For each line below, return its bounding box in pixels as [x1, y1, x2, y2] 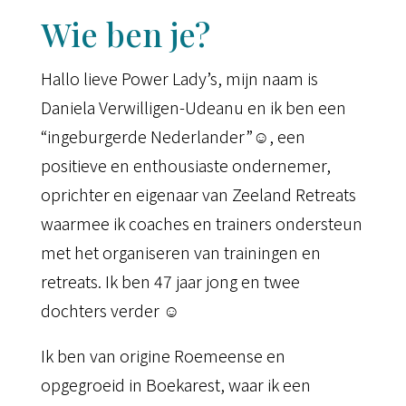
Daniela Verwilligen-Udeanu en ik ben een [40, 95, 346, 120]
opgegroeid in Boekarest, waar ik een [40, 372, 311, 397]
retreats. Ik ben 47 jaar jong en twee [40, 269, 300, 294]
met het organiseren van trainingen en [40, 240, 321, 265]
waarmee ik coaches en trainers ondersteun [40, 211, 362, 236]
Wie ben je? [40, 12, 210, 56]
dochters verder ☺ [40, 298, 183, 323]
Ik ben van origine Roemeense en [40, 343, 285, 368]
